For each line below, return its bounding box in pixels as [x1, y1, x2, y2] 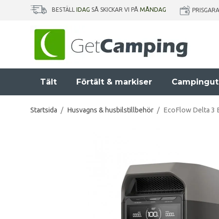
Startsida [30, 106, 57, 114]
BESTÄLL [52, 6, 76, 13]
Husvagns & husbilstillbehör [67, 106, 153, 114]
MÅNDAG [140, 6, 166, 13]
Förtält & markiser [76, 77, 152, 87]
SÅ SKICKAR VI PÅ [90, 6, 140, 13]
